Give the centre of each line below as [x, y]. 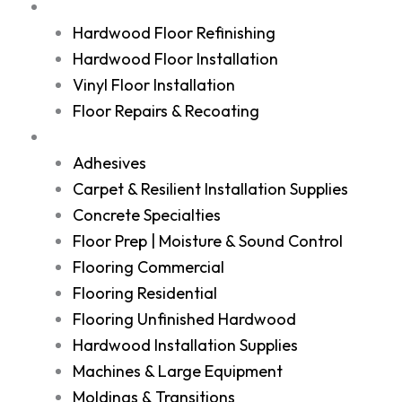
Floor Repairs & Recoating [166, 111]
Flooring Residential [145, 293]
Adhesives [109, 163]
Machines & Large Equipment [178, 371]
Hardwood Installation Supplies [185, 345]
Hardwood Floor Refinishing [174, 33]
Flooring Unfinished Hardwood [184, 319]
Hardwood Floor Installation [175, 59]
